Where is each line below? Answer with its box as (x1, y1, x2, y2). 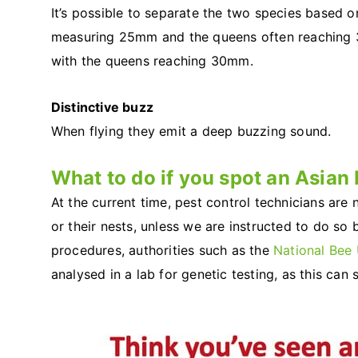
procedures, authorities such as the (50, 242, 273, 259)
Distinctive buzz (50, 99, 153, 116)
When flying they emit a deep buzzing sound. (50, 123, 332, 140)
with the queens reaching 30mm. (50, 53, 253, 70)
